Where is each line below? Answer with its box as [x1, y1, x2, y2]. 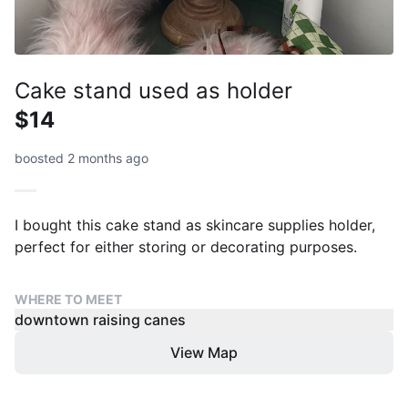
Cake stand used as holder [15, 77, 292, 104]
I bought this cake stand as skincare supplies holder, [15, 216, 375, 234]
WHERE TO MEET [15, 291, 122, 307]
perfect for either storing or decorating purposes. [15, 238, 357, 256]
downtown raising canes [15, 311, 186, 329]
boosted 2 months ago [15, 150, 148, 166]
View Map [170, 343, 238, 362]
